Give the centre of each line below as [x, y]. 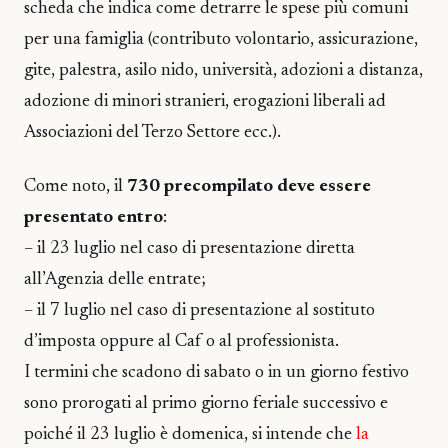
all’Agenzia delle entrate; [115, 280]
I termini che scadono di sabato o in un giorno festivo [216, 373]
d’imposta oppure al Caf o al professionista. [181, 342]
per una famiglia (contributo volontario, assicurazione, [221, 40]
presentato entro [93, 218]
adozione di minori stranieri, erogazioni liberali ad [205, 102]
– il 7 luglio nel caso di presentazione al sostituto [199, 311]
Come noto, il [75, 187]
